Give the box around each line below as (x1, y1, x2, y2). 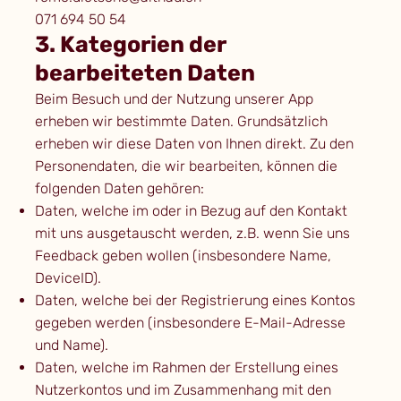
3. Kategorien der (34, 31, 226, 58)
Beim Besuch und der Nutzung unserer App (34, 90, 313, 108)
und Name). (34, 337, 108, 354)
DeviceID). (34, 269, 101, 287)
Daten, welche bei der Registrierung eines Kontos (34, 292, 355, 310)
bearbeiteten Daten (34, 60, 255, 87)
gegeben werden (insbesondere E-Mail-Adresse (34, 314, 346, 332)
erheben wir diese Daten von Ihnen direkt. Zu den (34, 135, 354, 153)
